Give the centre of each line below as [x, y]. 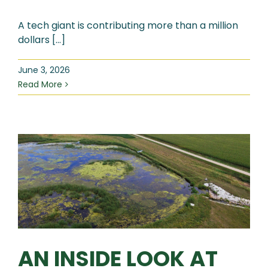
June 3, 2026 [44, 70]
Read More [40, 85]
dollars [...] [42, 40]
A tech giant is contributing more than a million [128, 26]
